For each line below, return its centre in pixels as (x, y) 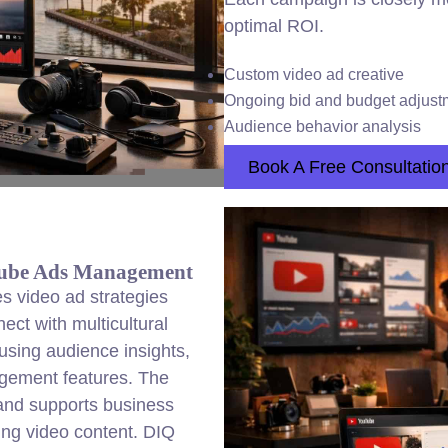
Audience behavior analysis (322, 126)
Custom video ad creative (314, 74)
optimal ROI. (274, 26)
